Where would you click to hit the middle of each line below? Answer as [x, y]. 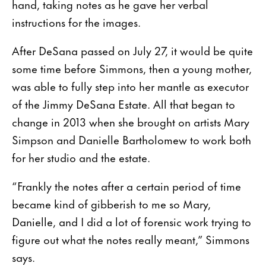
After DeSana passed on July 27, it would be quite [132, 50]
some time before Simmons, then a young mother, [132, 68]
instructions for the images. [76, 21]
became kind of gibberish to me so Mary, [111, 203]
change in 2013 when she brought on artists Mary [131, 121]
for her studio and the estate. [81, 157]
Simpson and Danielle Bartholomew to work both [132, 139]
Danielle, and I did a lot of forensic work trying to [132, 221]
